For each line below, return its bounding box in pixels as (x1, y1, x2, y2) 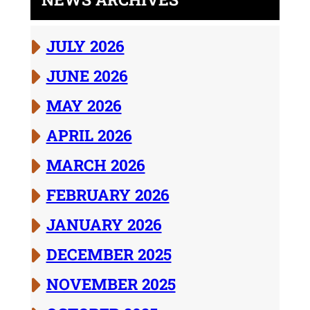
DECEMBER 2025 (46, 244, 172, 265)
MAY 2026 (46, 95, 122, 116)
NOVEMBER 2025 (46, 273, 176, 295)
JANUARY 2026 (46, 214, 162, 235)
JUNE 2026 (46, 65, 128, 86)
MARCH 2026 (46, 154, 145, 176)
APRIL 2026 (46, 125, 132, 146)
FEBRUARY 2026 (46, 184, 170, 206)
